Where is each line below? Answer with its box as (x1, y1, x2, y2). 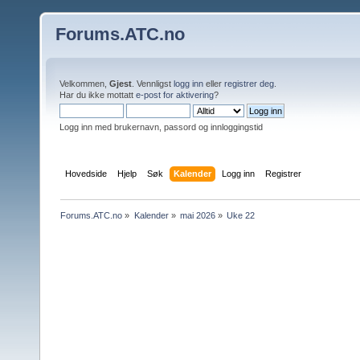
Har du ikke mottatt (59, 90, 136, 100)
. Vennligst (132, 79, 174, 88)
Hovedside (65, 168, 108, 178)
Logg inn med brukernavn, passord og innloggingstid (59, 122, 263, 132)
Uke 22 (227, 210, 256, 220)
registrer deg (224, 79, 274, 88)
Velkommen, (59, 79, 109, 88)
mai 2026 (179, 210, 215, 220)
